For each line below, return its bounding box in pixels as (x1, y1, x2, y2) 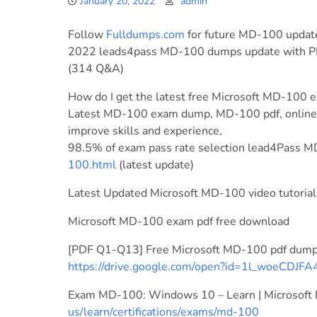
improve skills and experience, (68, 123, 222, 139)
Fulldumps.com (106, 27, 185, 42)
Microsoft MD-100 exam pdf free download (68, 214, 289, 229)
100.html (68, 157, 116, 173)
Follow (68, 27, 106, 42)
